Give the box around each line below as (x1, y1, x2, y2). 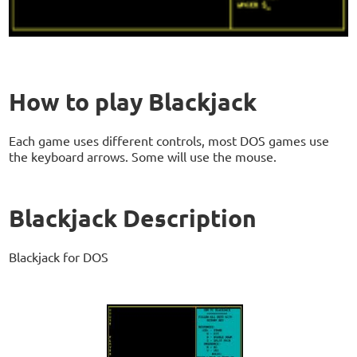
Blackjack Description (9, 203, 257, 233)
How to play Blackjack (9, 87, 257, 117)
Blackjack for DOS (9, 249, 109, 265)
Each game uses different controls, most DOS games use (9, 132, 330, 149)
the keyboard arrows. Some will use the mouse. (9, 148, 277, 165)
